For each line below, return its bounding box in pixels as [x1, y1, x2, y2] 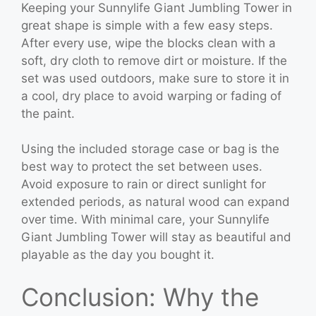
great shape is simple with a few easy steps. [21, 18, 273, 32]
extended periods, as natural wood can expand [21, 195, 290, 209]
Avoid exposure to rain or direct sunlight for [21, 177, 266, 191]
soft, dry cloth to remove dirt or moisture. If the [21, 53, 287, 68]
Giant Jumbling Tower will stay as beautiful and [21, 230, 291, 244]
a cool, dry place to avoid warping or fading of [21, 88, 281, 103]
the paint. [21, 106, 75, 121]
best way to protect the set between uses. [21, 159, 262, 174]
